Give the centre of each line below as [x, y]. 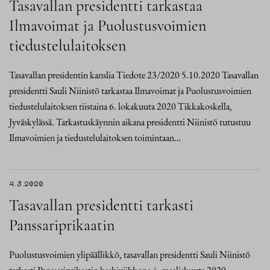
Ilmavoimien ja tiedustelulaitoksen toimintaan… [95, 138]
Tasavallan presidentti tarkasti [101, 205]
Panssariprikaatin [62, 225]
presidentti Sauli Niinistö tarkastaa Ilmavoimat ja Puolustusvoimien [130, 91]
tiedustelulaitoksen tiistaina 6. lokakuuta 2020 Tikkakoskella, [121, 106]
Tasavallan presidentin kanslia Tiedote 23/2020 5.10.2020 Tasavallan [134, 75]
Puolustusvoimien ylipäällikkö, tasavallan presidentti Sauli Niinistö [130, 255]
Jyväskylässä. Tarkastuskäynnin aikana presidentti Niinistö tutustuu [130, 122]
